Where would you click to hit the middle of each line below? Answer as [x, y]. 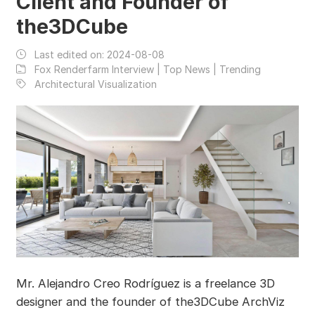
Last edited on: [70, 54]
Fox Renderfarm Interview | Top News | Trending [147, 69]
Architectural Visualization [95, 84]
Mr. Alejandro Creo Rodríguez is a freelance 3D [145, 284]
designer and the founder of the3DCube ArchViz [150, 302]
